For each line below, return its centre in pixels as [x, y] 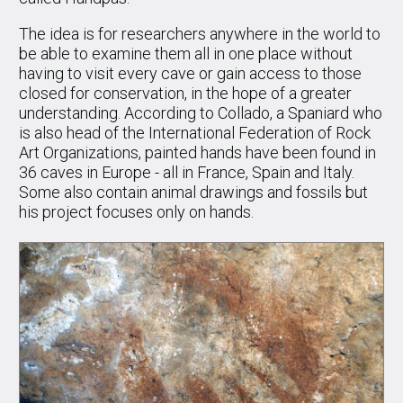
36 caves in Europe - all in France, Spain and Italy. [187, 173]
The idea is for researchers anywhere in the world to [200, 34]
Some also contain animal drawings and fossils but [193, 193]
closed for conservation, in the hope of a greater [185, 94]
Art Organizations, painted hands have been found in [197, 153]
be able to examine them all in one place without [186, 54]
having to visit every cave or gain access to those [190, 74]
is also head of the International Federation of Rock [195, 133]
